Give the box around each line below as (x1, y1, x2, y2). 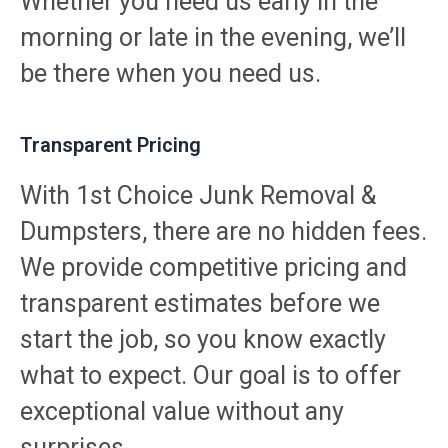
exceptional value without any (20, 396, 344, 426)
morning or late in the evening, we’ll (20, 22, 406, 52)
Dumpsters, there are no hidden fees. (20, 216, 427, 246)
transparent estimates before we (20, 288, 380, 318)
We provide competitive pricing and (20, 252, 407, 282)
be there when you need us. (20, 58, 321, 88)
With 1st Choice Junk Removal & (20, 180, 376, 210)
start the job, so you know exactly (20, 324, 386, 354)
